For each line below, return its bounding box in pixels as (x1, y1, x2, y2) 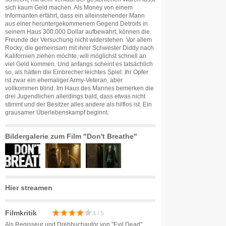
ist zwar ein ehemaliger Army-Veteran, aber (5, 77, 123, 83)
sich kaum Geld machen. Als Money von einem (5, 5, 133, 11)
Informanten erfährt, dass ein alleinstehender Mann (5, 13, 145, 19)
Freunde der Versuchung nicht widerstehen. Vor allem (5, 37, 152, 43)
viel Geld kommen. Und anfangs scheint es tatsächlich (5, 61, 153, 67)
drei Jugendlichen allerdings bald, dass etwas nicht (5, 93, 145, 99)
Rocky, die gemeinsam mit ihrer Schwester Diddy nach (5, 45, 154, 51)
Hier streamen (5, 184, 52, 192)
